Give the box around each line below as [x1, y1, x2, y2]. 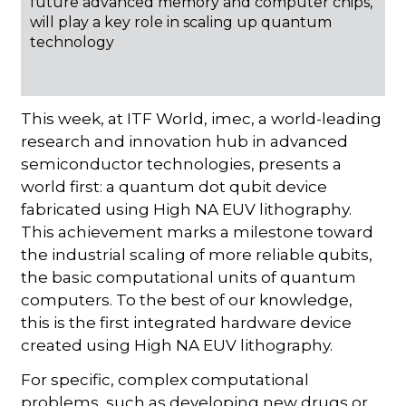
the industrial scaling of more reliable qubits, [21, 245, 373, 264]
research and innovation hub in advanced [21, 131, 349, 150]
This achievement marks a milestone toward [21, 222, 374, 241]
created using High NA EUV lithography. [21, 335, 333, 354]
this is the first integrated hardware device [21, 313, 353, 332]
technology [30, 33, 115, 51]
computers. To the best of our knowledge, [21, 290, 353, 309]
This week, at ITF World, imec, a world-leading [21, 109, 382, 128]
